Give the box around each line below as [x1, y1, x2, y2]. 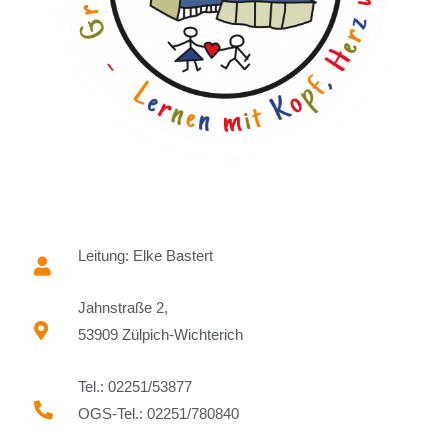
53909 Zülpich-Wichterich [77, 325, 243, 343]
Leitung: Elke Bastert [77, 246, 213, 264]
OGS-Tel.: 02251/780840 [77, 404, 239, 422]
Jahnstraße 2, [77, 298, 168, 316]
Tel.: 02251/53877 [77, 377, 192, 395]
